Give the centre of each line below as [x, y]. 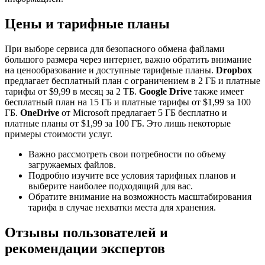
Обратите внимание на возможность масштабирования [140, 196]
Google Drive [165, 91]
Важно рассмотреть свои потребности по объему [127, 154]
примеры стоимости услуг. [59, 134]
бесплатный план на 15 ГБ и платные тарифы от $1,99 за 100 [128, 102]
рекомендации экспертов [85, 248]
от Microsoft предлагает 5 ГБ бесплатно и [143, 112]
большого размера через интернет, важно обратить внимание [128, 59]
